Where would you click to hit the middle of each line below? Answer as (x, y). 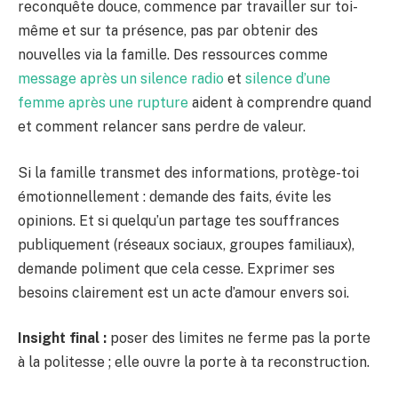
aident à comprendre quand (280, 103)
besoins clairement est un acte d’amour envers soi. (183, 292)
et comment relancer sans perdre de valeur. (162, 127)
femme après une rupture (103, 103)
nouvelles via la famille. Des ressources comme (173, 55)
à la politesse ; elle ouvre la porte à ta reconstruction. (194, 362)
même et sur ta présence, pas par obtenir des (168, 31)
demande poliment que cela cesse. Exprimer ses (176, 268)
